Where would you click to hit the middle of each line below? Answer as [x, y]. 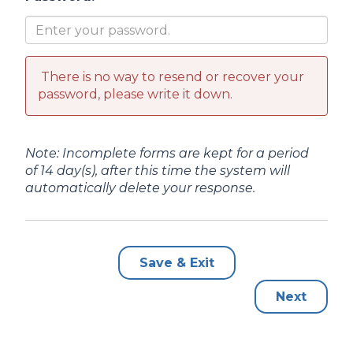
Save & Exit [176, 263]
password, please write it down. [135, 95]
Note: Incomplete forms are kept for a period [167, 154]
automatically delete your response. [140, 188]
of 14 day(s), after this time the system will [158, 171]
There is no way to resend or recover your [171, 77]
